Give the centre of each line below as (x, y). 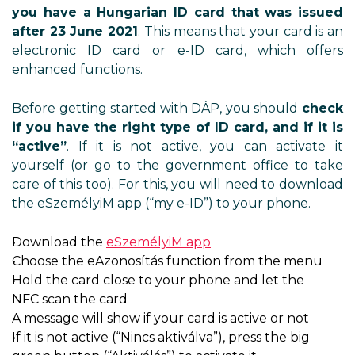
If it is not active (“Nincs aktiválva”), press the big (161, 337)
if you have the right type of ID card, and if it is (177, 127)
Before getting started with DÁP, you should (157, 108)
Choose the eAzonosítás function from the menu (167, 261)
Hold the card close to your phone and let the (158, 280)
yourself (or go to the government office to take (177, 165)
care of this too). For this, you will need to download (177, 184)
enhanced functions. (77, 69)
